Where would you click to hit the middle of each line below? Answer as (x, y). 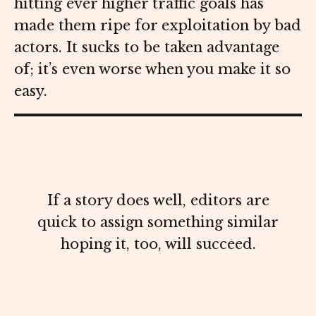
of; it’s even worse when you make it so (152, 69)
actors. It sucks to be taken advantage (147, 48)
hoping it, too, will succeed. (158, 244)
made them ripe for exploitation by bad (158, 26)
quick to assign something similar (158, 223)
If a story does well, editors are (158, 201)
